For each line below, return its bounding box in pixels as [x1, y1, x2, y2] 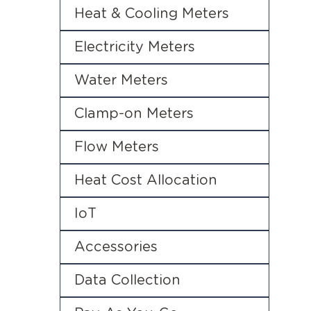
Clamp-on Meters [74, 106, 194, 121]
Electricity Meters [74, 40, 195, 54]
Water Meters [74, 73, 168, 87]
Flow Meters [74, 140, 159, 154]
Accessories [74, 239, 158, 254]
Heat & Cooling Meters [74, 6, 229, 21]
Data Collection [74, 273, 180, 287]
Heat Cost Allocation [74, 173, 217, 187]
